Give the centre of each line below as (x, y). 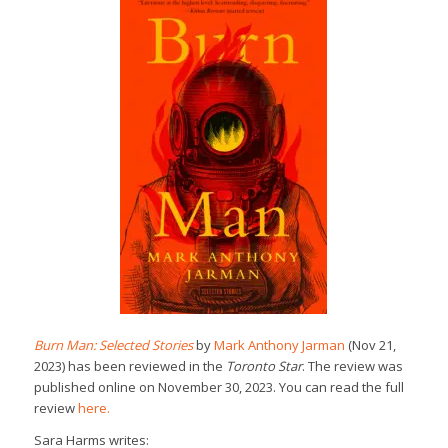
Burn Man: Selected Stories (113, 344)
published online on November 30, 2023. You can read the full (218, 386)
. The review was (352, 365)
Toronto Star (263, 365)
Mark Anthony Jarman (279, 344)
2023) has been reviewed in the (129, 365)
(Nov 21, (370, 344)
